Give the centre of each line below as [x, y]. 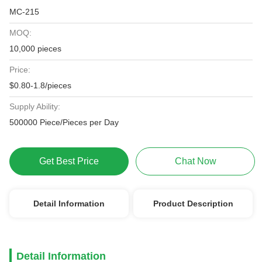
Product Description [193, 204]
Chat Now [195, 161]
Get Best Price [69, 161]
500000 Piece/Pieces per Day [111, 122]
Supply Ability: [35, 106]
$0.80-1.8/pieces [40, 85]
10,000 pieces [35, 49]
